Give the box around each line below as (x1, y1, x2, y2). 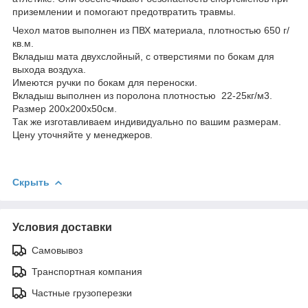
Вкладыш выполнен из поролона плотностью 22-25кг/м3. (12, 89, 272, 101)
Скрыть (12, 176, 49, 188)
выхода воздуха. (12, 63, 86, 75)
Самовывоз (32, 244, 82, 256)
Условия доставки (12, 221, 112, 233)
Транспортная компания (32, 265, 142, 277)
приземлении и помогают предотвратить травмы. (12, 5, 236, 17)
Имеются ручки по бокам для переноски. (12, 76, 197, 88)
